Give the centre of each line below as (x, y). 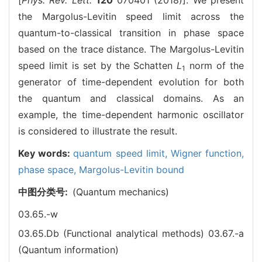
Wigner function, (207, 153)
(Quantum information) (68, 249)
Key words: (46, 153)
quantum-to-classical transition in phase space (131, 32)
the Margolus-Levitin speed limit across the (131, 16)
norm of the (215, 65)
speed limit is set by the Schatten (98, 65)
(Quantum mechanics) (121, 192)
